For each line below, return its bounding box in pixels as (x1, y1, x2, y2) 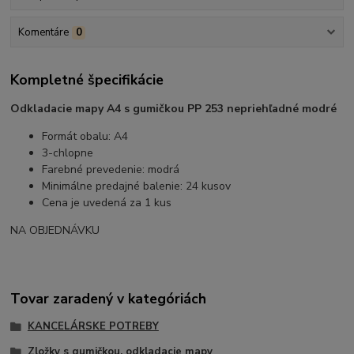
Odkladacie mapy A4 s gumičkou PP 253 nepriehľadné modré (10, 100, 337, 116)
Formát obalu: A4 (42, 128, 129, 144)
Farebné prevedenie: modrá (42, 161, 180, 177)
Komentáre (17, 25, 69, 40)
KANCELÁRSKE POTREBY (27, 319, 159, 334)
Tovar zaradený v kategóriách (10, 289, 207, 309)
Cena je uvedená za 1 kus (42, 194, 172, 210)
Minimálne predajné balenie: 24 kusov (42, 178, 232, 194)
